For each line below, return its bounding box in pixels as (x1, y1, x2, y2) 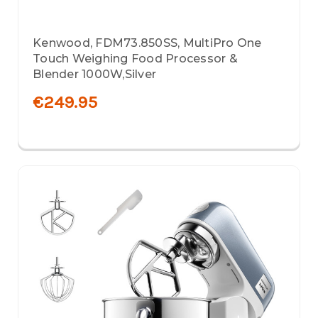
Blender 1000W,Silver (33, 67, 156, 81)
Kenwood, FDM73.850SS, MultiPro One (33, 36, 262, 50)
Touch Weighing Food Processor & (33, 52, 238, 65)
